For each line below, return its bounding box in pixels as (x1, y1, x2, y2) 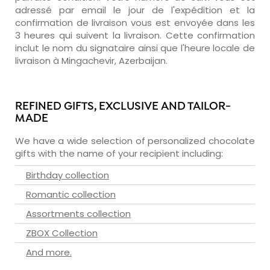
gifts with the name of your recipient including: (15, 146, 223, 160)
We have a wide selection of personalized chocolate (15, 134, 255, 147)
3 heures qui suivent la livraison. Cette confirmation (15, 28, 255, 42)
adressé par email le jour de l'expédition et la (15, 3, 255, 16)
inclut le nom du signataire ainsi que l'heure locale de (15, 41, 255, 54)
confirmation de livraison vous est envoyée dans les (15, 16, 255, 29)
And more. (26, 245, 72, 259)
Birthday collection (26, 168, 109, 181)
